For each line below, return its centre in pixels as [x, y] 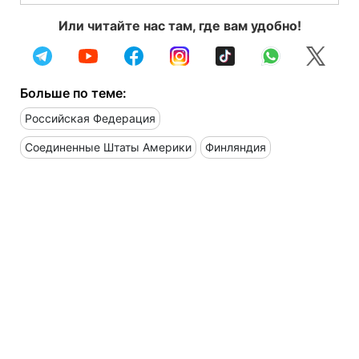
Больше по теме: [73, 93]
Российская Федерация [90, 118]
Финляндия [236, 147]
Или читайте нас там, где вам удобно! [179, 25]
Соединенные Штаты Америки [108, 147]
